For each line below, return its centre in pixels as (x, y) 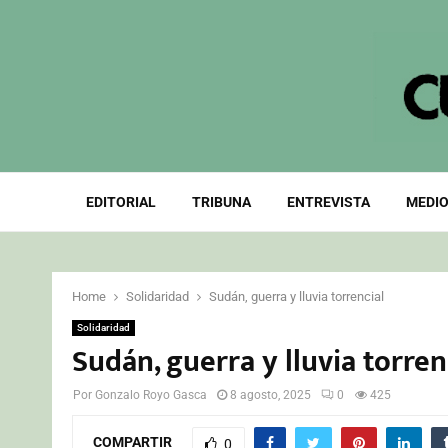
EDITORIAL (120, 202)
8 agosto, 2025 (270, 395)
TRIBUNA (221, 202)
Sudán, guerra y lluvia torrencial (296, 296)
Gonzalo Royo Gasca (151, 395)
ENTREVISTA (328, 202)
